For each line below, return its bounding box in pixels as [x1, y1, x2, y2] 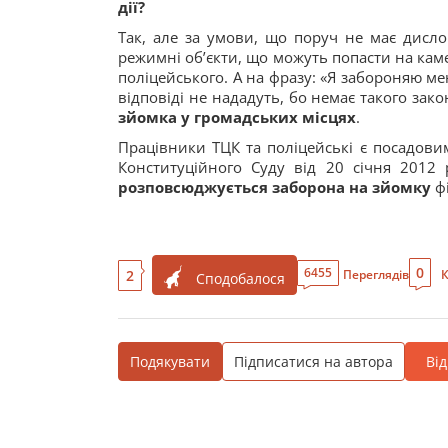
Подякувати [130, 352, 210, 371]
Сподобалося [196, 269, 285, 288]
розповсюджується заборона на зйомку [118, 177, 431, 197]
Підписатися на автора [234, 352, 393, 371]
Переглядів [343, 266, 409, 283]
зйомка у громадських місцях [118, 107, 356, 127]
